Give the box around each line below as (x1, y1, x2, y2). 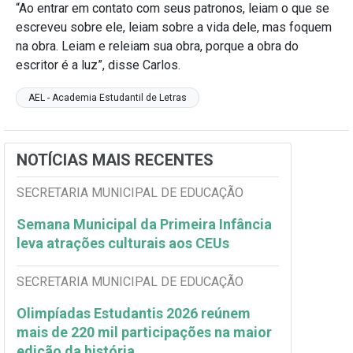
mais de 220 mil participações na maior (17, 324, 272, 341)
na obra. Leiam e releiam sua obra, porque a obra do (16, 39, 299, 54)
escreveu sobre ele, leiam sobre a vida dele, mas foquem (16, 20, 332, 35)
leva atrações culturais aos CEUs (17, 235, 232, 252)
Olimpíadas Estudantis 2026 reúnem (17, 305, 251, 322)
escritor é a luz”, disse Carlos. (16, 58, 180, 73)
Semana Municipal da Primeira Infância (17, 216, 272, 233)
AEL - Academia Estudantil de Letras (28, 92, 187, 104)
